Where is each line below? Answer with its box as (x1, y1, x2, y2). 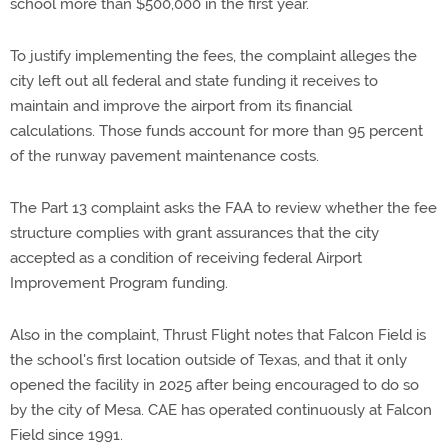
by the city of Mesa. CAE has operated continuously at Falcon (10, 400, 432, 419)
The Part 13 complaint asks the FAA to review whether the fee (10, 198, 437, 217)
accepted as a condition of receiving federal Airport (10, 248, 362, 267)
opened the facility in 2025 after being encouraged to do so (10, 375, 419, 394)
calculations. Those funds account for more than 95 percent (10, 121, 423, 140)
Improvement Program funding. (10, 273, 228, 292)
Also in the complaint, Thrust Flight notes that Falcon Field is (10, 325, 426, 344)
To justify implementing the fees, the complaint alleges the (10, 46, 417, 65)
